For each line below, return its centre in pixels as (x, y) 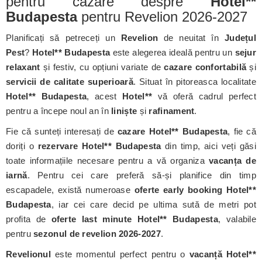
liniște (124, 111)
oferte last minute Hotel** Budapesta (135, 219)
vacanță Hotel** (223, 254)
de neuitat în (191, 38)
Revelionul (28, 254)
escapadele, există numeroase (70, 190)
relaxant (23, 67)
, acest (105, 96)
